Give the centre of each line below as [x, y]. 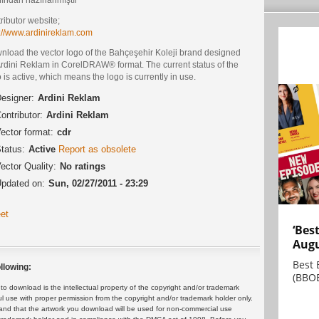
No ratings [83, 167]
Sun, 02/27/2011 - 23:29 [98, 184]
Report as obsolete [97, 150]
